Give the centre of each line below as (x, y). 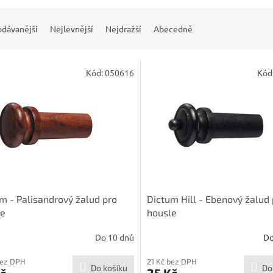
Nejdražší (123, 29)
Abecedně (173, 29)
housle (161, 212)
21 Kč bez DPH (172, 261)
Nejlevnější (72, 29)
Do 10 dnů (114, 237)
